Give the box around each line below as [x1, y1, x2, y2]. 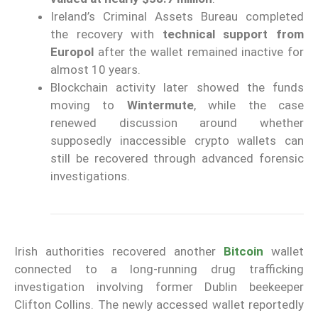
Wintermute [126, 98, 194, 113]
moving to [50, 98, 127, 113]
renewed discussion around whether [50, 116, 304, 131]
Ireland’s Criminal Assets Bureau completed [50, 9, 304, 24]
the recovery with [50, 27, 163, 42]
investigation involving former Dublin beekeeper [14, 280, 304, 295]
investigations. [50, 169, 130, 184]
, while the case [193, 98, 305, 113]
